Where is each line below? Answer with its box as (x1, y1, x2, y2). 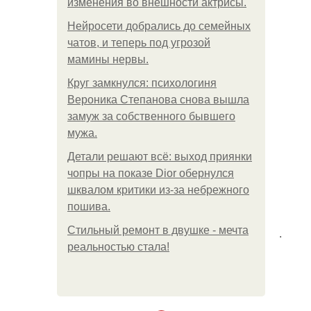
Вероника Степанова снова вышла (67, 94, 249, 106)
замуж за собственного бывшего (67, 110, 235, 122)
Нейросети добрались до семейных (67, 20, 251, 32)
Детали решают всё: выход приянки (67, 151, 252, 162)
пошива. (67, 201, 110, 212)
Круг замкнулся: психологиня (67, 77, 217, 89)
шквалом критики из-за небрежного (67, 184, 249, 196)
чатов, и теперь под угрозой (67, 37, 210, 49)
